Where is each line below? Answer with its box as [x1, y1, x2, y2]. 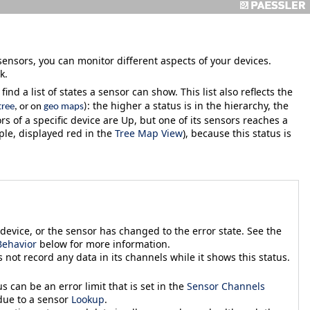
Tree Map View [115, 127, 183, 140]
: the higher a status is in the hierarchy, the [87, 99, 289, 113]
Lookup [71, 292, 104, 306]
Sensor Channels [187, 279, 265, 293]
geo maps [44, 102, 84, 113]
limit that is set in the [85, 279, 187, 293]
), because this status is [183, 127, 291, 140]
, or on [15, 102, 44, 113]
